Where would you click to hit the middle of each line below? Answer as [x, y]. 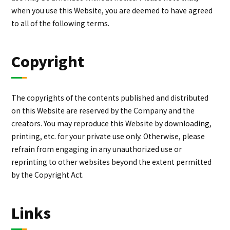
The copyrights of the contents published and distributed [110, 98]
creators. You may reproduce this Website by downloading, [112, 123]
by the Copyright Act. [48, 175]
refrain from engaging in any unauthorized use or [97, 149]
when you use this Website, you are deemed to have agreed [112, 11]
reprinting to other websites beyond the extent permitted [112, 162]
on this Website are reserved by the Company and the [103, 111]
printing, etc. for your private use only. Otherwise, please [108, 136]
